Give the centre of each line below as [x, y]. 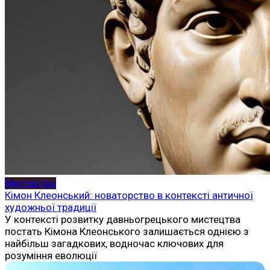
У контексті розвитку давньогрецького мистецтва [123, 219]
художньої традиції [51, 207]
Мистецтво [30, 183]
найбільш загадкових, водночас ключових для [114, 243]
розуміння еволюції [51, 255]
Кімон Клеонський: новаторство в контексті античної [129, 195]
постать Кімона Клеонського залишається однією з [127, 231]
